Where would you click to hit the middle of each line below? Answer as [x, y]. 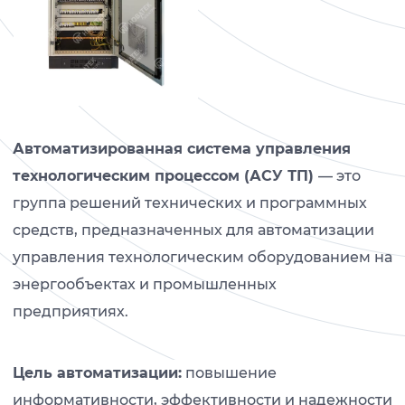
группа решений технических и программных [190, 202]
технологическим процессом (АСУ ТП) [165, 175]
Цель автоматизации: [97, 372]
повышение [229, 372]
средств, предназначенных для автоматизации [193, 230]
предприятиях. [71, 311]
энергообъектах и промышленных [145, 284]
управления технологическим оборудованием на [202, 257]
